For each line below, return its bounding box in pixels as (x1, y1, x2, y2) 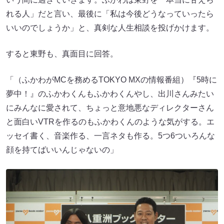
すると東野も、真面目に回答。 (6, 49, 118, 58)
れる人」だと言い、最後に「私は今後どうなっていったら (6, 9, 214, 18)
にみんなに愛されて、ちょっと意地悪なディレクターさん (6, 103, 214, 112)
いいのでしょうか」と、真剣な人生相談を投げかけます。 (6, 23, 214, 32)
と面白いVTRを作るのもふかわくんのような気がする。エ (6, 117, 214, 126)
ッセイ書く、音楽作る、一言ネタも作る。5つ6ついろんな (6, 131, 215, 140)
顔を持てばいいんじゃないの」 (6, 145, 118, 154)
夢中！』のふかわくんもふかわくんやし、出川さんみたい (6, 89, 214, 98)
